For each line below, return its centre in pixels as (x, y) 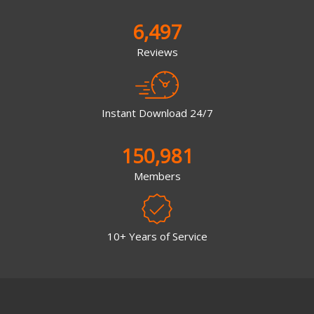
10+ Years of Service (157, 237)
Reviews (157, 52)
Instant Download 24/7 (157, 112)
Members (157, 176)
